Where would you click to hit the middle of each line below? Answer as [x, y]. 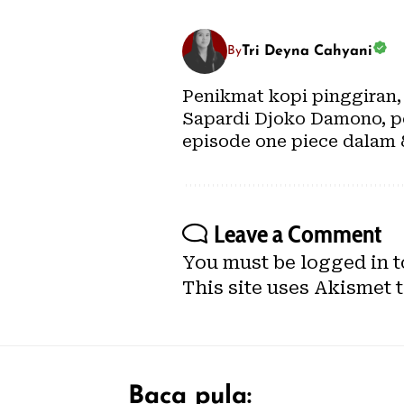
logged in [344, 262]
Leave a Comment [298, 233]
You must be [241, 262]
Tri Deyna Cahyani [307, 51]
